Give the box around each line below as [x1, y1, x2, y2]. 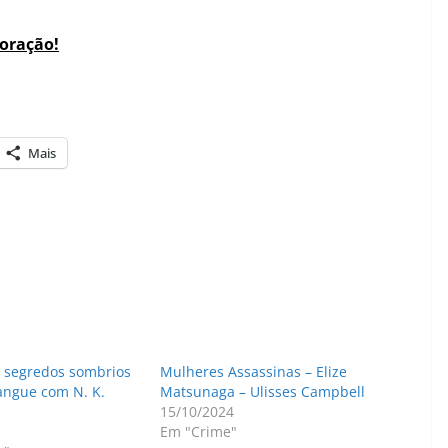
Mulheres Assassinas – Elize [160, 361, 348, 381]
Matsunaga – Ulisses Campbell [160, 381, 366, 401]
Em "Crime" [160, 421, 238, 441]
